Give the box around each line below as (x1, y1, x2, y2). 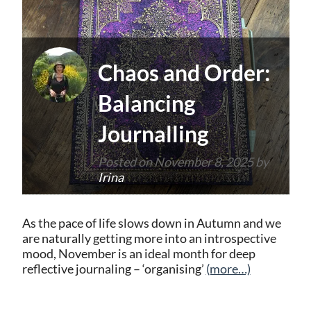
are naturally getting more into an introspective (22, 230, 276, 246)
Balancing (97, 89, 196, 117)
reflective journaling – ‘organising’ (22, 261, 206, 276)
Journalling (97, 119, 209, 147)
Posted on (97, 153, 154, 169)
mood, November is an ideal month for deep (22, 246, 255, 261)
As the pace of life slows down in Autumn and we (22, 215, 281, 230)
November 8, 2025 (153, 153, 253, 169)
